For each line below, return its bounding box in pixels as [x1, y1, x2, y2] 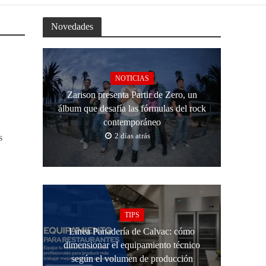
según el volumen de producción [71, 253, 193, 264]
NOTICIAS [115, 74, 149, 83]
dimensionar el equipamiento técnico [64, 239, 201, 250]
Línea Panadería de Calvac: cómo [69, 226, 195, 236]
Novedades [51, 21, 94, 31]
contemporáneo [103, 116, 161, 127]
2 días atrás [115, 131, 151, 140]
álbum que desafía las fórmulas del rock [58, 103, 206, 113]
